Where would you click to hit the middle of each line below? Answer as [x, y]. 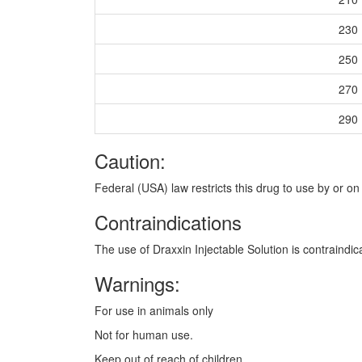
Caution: [130, 161]
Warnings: [137, 284]
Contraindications [168, 222]
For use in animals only [154, 311]
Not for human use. [144, 335]
